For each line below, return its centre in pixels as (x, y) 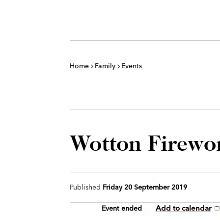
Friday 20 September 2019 (145, 187)
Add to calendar (183, 208)
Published (86, 187)
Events (132, 66)
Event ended (123, 208)
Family (105, 66)
